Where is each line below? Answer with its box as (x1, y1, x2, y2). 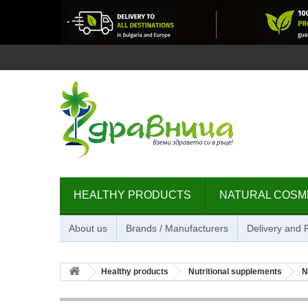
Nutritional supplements (188, 267, 282, 276)
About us (69, 223, 107, 234)
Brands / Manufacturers (126, 223, 228, 234)
